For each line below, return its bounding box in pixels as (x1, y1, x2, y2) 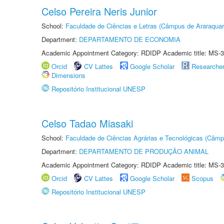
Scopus (191, 173, 213, 183)
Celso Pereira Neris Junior (41, 4, 157, 18)
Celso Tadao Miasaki (41, 116, 133, 130)
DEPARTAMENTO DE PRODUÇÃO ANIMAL (79, 146, 208, 156)
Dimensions (51, 70, 85, 80)
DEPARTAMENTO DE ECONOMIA (79, 34, 180, 44)
